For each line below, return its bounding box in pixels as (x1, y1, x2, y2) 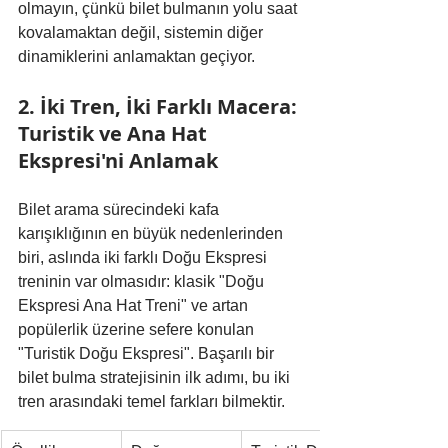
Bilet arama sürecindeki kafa (18, 201, 223, 219)
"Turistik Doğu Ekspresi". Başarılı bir (18, 345, 278, 363)
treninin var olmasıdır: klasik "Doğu (18, 273, 268, 291)
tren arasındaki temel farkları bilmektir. (18, 393, 285, 411)
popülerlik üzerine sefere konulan (18, 321, 258, 339)
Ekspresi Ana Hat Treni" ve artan (18, 297, 252, 315)
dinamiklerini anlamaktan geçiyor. (18, 48, 255, 66)
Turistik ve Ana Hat (18, 120, 212, 148)
